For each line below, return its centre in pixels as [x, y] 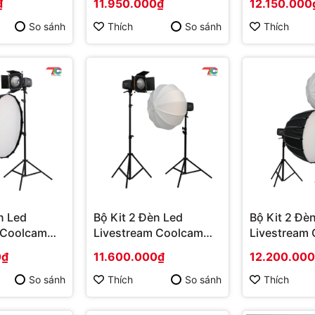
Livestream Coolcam [148, 233]
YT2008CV [123, 249]
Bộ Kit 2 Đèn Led [138, 218]
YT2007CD [279, 249]
